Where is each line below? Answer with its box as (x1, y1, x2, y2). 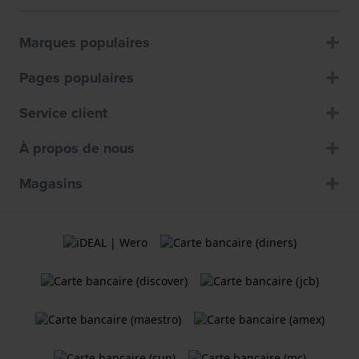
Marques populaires (19, 32, 150, 54)
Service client (19, 103, 107, 124)
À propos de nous (19, 138, 135, 159)
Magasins (19, 173, 83, 195)
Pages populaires (19, 67, 134, 89)
